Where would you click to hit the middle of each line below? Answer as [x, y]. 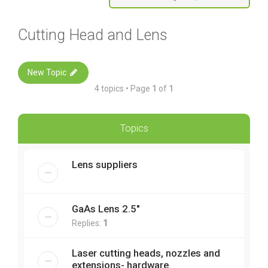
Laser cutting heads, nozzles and [146, 253]
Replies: [87, 223]
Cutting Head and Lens [93, 35]
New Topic [47, 72]
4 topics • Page [123, 88]
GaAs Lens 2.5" [106, 208]
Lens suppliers [105, 164]
